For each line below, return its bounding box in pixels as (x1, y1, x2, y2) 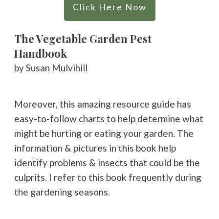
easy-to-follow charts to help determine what (14, 112, 203, 124)
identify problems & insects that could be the (14, 156, 200, 168)
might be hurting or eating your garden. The (14, 127, 194, 139)
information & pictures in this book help (14, 142, 176, 153)
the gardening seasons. (14, 186, 112, 197)
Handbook (14, 45, 67, 61)
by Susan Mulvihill (14, 62, 89, 73)
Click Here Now (72, 1, 147, 12)
